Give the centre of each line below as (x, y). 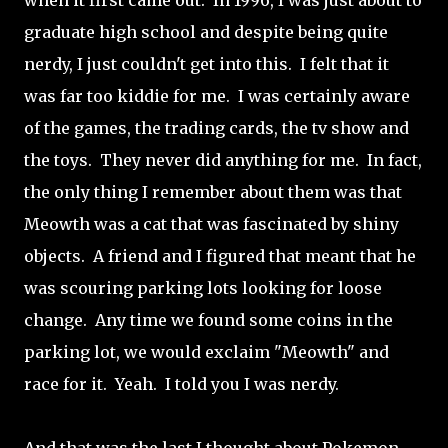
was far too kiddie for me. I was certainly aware (217, 96)
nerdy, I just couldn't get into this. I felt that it (206, 64)
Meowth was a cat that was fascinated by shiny (211, 224)
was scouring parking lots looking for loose (203, 288)
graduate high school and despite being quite (206, 32)
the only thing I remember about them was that (213, 192)
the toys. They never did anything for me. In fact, (223, 160)
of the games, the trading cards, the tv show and (216, 128)
